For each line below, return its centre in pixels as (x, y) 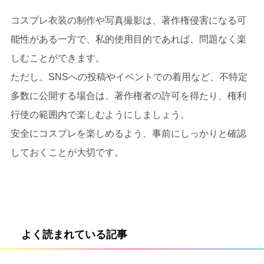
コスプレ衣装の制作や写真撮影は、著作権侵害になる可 (128, 21)
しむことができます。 (57, 58)
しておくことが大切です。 (67, 153)
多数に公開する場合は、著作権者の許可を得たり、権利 (128, 96)
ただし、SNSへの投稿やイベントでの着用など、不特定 (129, 77)
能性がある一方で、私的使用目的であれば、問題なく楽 (128, 39)
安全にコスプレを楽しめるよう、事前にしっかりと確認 (128, 134)
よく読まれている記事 (74, 235)
